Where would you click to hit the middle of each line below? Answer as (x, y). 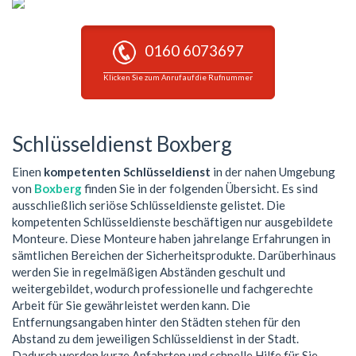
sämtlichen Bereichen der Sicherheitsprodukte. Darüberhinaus (174, 255)
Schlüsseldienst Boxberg (122, 144)
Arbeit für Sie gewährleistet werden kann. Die (131, 305)
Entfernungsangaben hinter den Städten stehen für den (156, 321)
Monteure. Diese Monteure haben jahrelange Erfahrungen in (171, 238)
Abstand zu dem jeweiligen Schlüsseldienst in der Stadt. (155, 338)
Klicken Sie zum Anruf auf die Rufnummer (178, 78)
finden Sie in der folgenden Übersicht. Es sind (200, 188)
